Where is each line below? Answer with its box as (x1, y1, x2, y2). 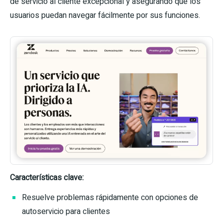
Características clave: (10, 172, 84, 184)
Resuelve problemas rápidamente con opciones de (22, 192, 198, 204)
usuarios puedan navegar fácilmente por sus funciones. (10, 9, 200, 22)
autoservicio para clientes (22, 206, 110, 218)
